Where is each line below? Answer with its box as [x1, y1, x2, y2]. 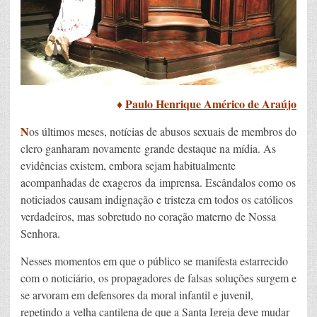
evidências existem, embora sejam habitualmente [21, 157, 236, 173]
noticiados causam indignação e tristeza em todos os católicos [21, 191, 293, 207]
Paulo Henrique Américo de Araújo [125, 95, 296, 112]
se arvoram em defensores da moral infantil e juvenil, [21, 287, 253, 302]
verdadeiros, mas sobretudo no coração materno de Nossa [21, 208, 276, 224]
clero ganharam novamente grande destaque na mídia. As [21, 140, 276, 156]
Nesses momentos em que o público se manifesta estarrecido [21, 253, 288, 268]
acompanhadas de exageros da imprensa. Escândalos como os [21, 174, 296, 190]
